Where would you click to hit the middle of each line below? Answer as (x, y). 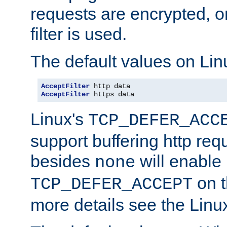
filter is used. (79, 34)
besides (63, 161)
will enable (178, 161)
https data (112, 94)
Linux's (59, 119)
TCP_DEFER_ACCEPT (111, 184)
